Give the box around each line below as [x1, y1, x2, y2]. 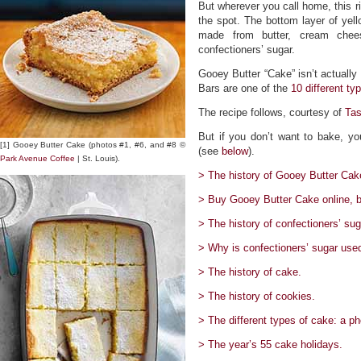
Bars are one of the [198, 82, 291, 94]
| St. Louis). [75, 154, 120, 163]
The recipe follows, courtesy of [198, 106, 345, 118]
